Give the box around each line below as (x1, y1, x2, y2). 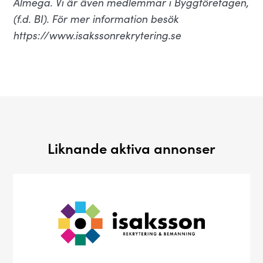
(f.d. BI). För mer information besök (13, 11, 179, 26)
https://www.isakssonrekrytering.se (13, 28, 181, 42)
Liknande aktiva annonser (48, 138, 215, 157)
